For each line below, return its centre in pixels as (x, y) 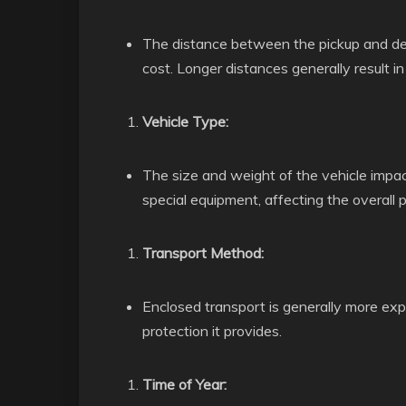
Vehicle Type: (185, 121)
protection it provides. (212, 331)
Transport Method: (203, 253)
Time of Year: (184, 384)
